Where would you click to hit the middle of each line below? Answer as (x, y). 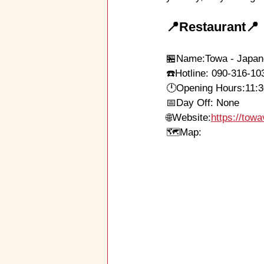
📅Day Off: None (203, 103)
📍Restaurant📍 (212, 27)
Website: (192, 118)
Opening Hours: (211, 88)
